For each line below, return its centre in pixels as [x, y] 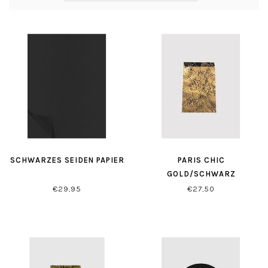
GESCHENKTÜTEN [201, 188]
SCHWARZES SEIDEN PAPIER [67, 160]
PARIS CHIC [201, 160]
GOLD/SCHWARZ [201, 174]
